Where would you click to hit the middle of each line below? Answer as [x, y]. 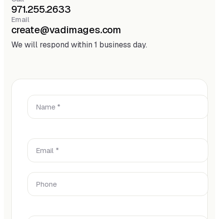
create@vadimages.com [66, 30]
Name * [41, 100]
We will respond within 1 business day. [79, 44]
